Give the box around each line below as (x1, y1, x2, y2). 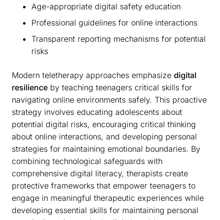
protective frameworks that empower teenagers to (12, 181, 195, 191)
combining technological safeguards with (12, 156, 163, 166)
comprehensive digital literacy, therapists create (12, 168, 188, 179)
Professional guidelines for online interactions (31, 18, 197, 28)
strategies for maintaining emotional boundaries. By (12, 144, 200, 154)
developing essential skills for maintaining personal (12, 205, 198, 216)
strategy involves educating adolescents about (12, 107, 182, 117)
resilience (12, 82, 48, 93)
